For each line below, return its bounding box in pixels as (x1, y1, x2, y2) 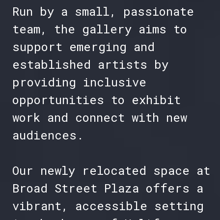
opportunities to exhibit (12, 92, 181, 108)
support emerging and (12, 39, 155, 55)
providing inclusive (12, 74, 146, 90)
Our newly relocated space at (12, 163, 210, 179)
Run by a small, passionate (12, 3, 194, 20)
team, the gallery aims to (12, 21, 187, 37)
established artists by (12, 56, 168, 73)
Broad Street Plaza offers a (12, 180, 203, 196)
